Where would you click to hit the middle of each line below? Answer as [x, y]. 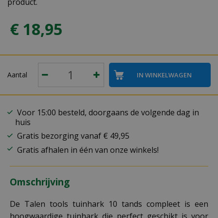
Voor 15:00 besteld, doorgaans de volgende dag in [107, 112]
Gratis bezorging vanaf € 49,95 [72, 136]
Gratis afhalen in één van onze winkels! [87, 150]
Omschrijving [40, 182]
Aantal [17, 75]
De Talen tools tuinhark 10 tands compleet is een [109, 204]
